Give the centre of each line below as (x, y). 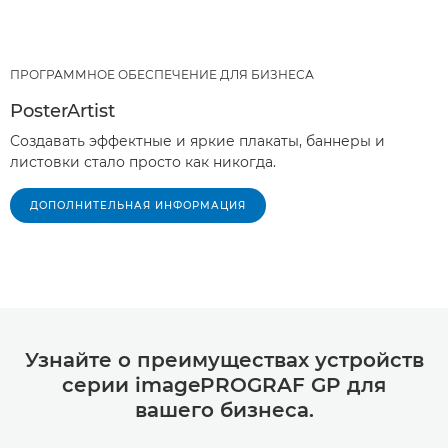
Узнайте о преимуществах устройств (224, 359)
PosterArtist (62, 110)
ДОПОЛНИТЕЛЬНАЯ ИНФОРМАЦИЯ (138, 205)
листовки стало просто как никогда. (143, 161)
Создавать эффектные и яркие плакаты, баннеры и (197, 140)
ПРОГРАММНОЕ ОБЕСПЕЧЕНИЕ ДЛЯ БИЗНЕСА (162, 74)
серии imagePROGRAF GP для (224, 384)
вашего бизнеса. (224, 409)
